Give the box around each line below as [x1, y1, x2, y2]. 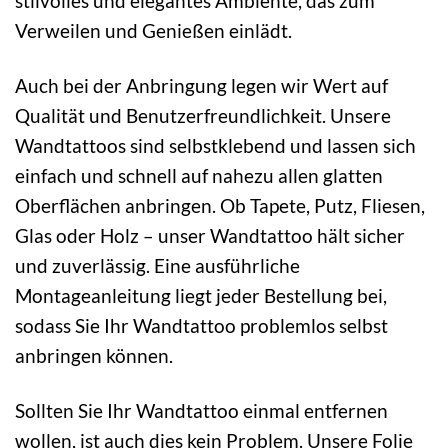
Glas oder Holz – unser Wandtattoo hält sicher [15, 223, 405, 247]
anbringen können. [15, 343, 173, 367]
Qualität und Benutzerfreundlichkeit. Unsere [15, 103, 391, 127]
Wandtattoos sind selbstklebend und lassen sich [15, 133, 416, 157]
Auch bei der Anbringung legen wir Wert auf [15, 73, 388, 97]
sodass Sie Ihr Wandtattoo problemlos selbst [15, 313, 388, 337]
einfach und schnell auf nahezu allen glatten [15, 163, 383, 187]
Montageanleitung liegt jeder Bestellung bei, [15, 283, 387, 307]
